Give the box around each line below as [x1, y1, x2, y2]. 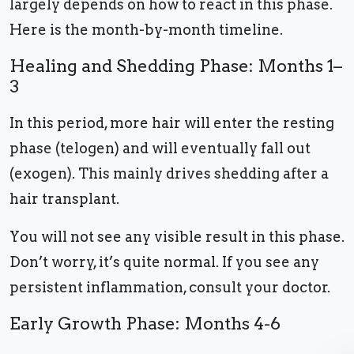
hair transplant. [9, 190, 122, 208]
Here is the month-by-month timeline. [9, 21, 286, 39]
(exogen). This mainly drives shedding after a [9, 165, 329, 183]
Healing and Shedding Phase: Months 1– [9, 55, 342, 77]
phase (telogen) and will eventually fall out [9, 140, 311, 157]
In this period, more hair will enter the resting [9, 115, 334, 132]
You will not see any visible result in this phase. [9, 228, 345, 246]
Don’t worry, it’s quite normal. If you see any [9, 254, 319, 271]
